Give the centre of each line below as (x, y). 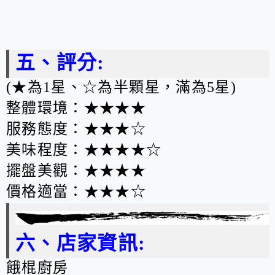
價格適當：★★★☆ (76, 192)
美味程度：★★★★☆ (84, 150)
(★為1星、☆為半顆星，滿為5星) (121, 87)
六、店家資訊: (81, 243)
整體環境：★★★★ (76, 108)
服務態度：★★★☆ (76, 129)
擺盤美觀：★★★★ (76, 171)
